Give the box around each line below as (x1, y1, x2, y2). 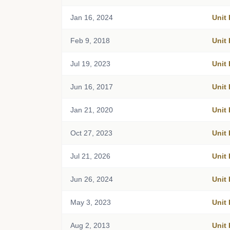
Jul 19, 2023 (70, 60, 110, 68)
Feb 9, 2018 (70, 36, 110, 45)
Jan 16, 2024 (70, 13, 113, 22)
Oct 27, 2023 (70, 129, 112, 137)
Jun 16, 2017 (70, 83, 113, 91)
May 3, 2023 (70, 198, 111, 206)
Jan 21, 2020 (70, 106, 113, 114)
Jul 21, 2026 (70, 152, 110, 160)
